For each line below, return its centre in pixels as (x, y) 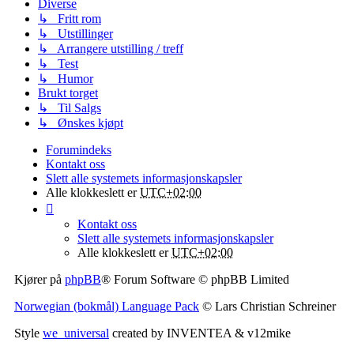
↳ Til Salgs (70, 108)
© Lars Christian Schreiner (267, 306)
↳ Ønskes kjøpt (81, 123)
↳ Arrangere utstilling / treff (111, 49)
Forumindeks (79, 150)
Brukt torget (68, 93)
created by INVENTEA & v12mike (200, 333)
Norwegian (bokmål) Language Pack (107, 306)
